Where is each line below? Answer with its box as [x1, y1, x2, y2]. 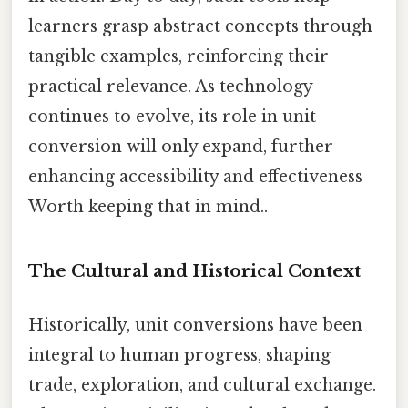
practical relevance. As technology [28, 76, 312, 97]
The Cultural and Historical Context [28, 260, 361, 281]
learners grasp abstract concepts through [28, 16, 372, 37]
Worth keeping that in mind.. [28, 197, 268, 218]
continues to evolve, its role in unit [28, 107, 316, 127]
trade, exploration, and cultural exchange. [28, 375, 376, 396]
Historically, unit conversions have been [28, 315, 362, 336]
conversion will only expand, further [28, 137, 333, 158]
